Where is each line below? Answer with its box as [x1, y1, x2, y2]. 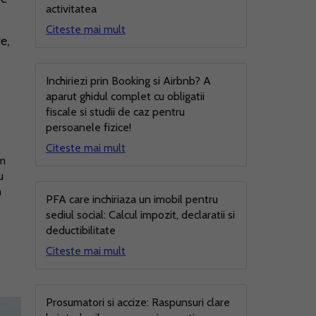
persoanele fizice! [46, 121, 131, 134]
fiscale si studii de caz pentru [46, 105, 185, 119]
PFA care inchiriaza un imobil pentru [46, 193, 218, 206]
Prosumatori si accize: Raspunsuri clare [46, 296, 230, 309]
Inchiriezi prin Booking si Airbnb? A [46, 74, 211, 87]
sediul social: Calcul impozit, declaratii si [46, 208, 235, 221]
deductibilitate [46, 224, 116, 237]
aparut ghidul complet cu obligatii [46, 90, 205, 103]
